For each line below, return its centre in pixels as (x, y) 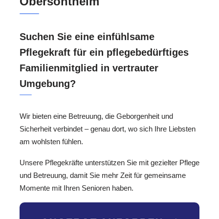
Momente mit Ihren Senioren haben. (77, 188)
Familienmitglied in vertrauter (89, 68)
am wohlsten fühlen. (51, 142)
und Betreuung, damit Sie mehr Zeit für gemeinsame (103, 175)
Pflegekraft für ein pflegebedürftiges (104, 53)
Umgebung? (48, 84)
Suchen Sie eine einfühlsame (87, 37)
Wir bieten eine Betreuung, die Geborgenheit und (96, 116)
